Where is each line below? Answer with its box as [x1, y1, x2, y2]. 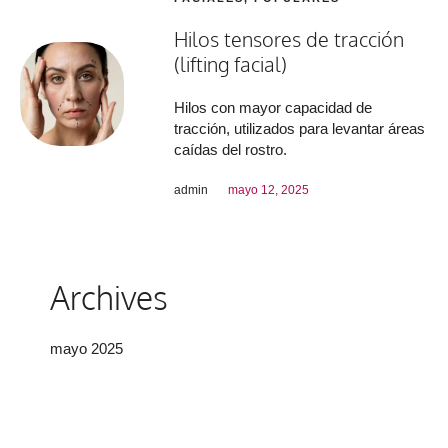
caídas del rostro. [174, 140, 288, 158]
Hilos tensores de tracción [174, 25, 405, 52]
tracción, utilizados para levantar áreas [174, 119, 426, 137]
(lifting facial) [174, 50, 288, 77]
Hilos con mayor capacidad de [174, 98, 373, 116]
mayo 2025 [50, 340, 123, 358]
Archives [50, 276, 168, 318]
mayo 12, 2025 [228, 182, 310, 197]
